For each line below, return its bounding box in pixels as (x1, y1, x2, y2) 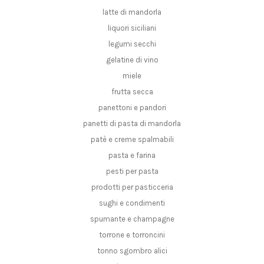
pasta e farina (108, 151, 156, 160)
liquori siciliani (108, 24, 156, 33)
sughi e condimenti (99, 199, 165, 208)
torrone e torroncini (99, 230, 165, 240)
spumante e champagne (90, 214, 174, 224)
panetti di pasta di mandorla (83, 119, 181, 128)
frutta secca (111, 87, 153, 97)
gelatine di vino (105, 55, 159, 65)
